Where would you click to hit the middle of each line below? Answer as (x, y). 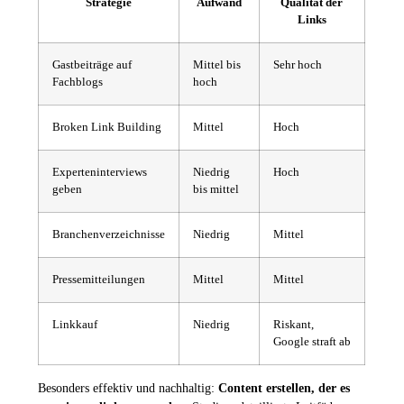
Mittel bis (216, 65)
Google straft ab (312, 342)
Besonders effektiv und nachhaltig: (128, 388)
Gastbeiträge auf (92, 65)
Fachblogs (77, 83)
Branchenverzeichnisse (108, 235)
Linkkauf (74, 325)
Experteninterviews (99, 173)
